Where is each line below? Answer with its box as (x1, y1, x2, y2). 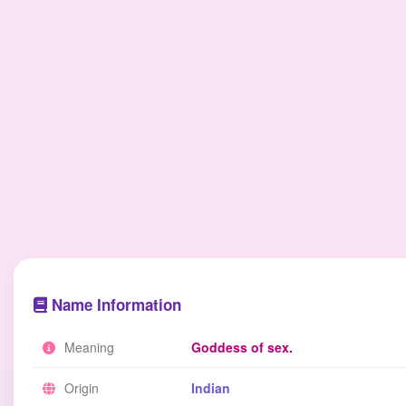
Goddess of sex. (191, 338, 293, 356)
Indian (191, 379, 230, 397)
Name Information (47, 294, 181, 315)
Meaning (61, 338, 114, 356)
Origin (61, 379, 99, 397)
